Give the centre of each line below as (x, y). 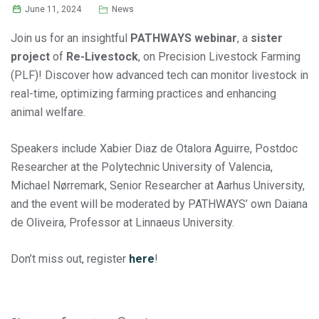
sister (267, 38)
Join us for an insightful (70, 38)
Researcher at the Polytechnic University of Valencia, (142, 167)
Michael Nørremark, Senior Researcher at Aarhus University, (158, 185)
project (30, 57)
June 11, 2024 (53, 9)
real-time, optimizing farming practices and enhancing (143, 94)
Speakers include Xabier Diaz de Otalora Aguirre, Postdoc (154, 148)
